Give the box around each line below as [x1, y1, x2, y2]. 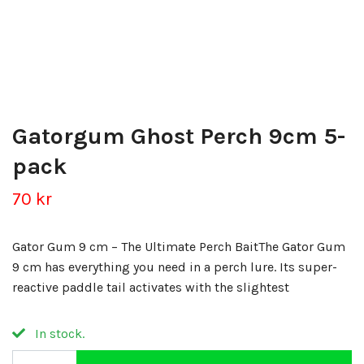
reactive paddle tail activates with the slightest [12, 279, 289, 296]
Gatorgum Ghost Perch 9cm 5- [12, 123, 345, 150]
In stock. [32, 326, 84, 342]
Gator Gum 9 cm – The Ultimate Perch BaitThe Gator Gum [12, 239, 345, 255]
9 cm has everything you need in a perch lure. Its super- [12, 259, 337, 275]
